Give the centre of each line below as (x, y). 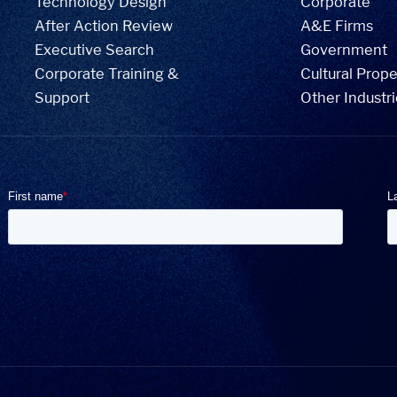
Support (62, 97)
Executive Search (94, 49)
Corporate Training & (106, 73)
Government (344, 49)
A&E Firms (337, 25)
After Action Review (103, 25)
